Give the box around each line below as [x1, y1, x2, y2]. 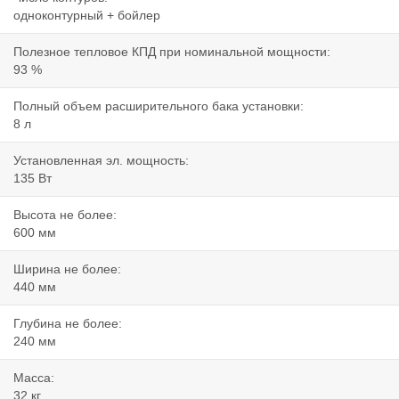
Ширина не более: [13, 262, 121, 277]
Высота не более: [13, 208, 117, 223]
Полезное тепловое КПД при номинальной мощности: [13, 45, 330, 60]
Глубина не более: [13, 316, 122, 331]
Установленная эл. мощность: [13, 153, 189, 168]
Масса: [13, 370, 54, 386]
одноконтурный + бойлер [13, 8, 160, 23]
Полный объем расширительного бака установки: [13, 99, 304, 114]
